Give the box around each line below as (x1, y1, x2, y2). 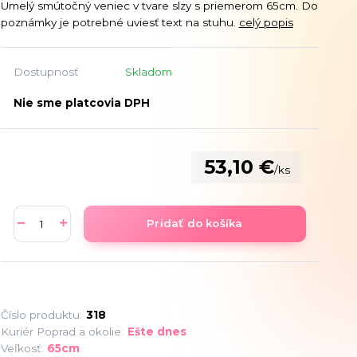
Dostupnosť (13, 65, 78, 78)
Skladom (124, 65, 172, 78)
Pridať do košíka (147, 217, 243, 230)
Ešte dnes (127, 324, 186, 338)
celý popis (238, 15, 293, 29)
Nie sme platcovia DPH (13, 96, 150, 109)
